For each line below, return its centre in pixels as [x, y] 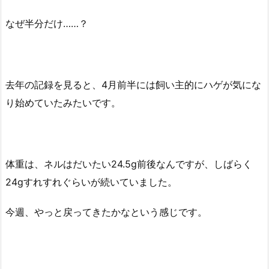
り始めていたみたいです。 [63, 102]
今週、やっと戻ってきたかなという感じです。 [106, 212]
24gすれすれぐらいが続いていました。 [91, 182]
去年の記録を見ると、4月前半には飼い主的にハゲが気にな [133, 84]
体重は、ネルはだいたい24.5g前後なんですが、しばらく [129, 164]
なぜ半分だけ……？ [47, 24]
